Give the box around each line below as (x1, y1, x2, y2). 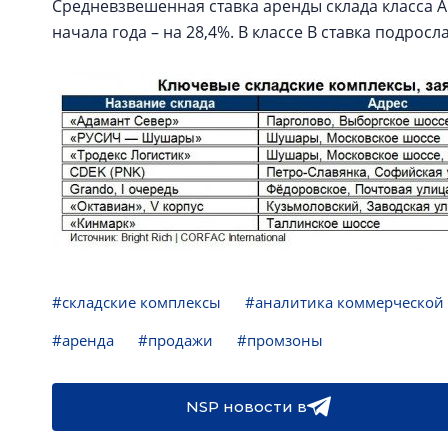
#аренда (52, 330, 114, 350)
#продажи (138, 330, 213, 350)
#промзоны (237, 330, 323, 350)
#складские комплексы (52, 292, 221, 312)
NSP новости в (185, 397, 307, 416)
